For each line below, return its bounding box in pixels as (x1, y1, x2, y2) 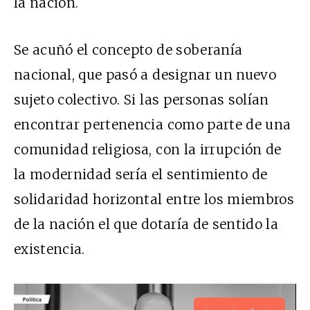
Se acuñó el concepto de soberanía (14, 41, 243, 58)
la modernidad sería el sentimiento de (14, 165, 268, 183)
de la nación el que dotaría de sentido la (14, 215, 279, 232)
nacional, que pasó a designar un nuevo (14, 66, 276, 83)
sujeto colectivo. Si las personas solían (14, 91, 269, 108)
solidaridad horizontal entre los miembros (14, 190, 295, 208)
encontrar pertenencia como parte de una (14, 116, 291, 133)
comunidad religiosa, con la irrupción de (14, 140, 282, 158)
